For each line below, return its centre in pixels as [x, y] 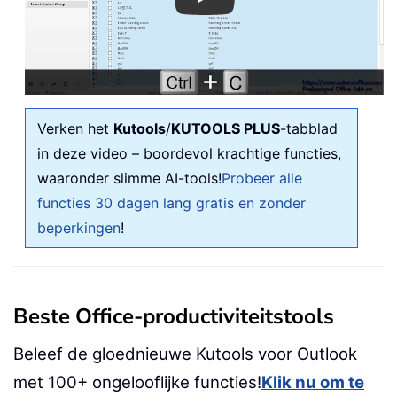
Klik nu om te [313, 382]
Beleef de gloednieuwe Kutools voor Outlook [185, 354]
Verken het [75, 128]
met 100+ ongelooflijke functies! [137, 382]
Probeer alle [262, 178]
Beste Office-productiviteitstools [174, 316]
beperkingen [79, 227]
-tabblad [309, 128]
